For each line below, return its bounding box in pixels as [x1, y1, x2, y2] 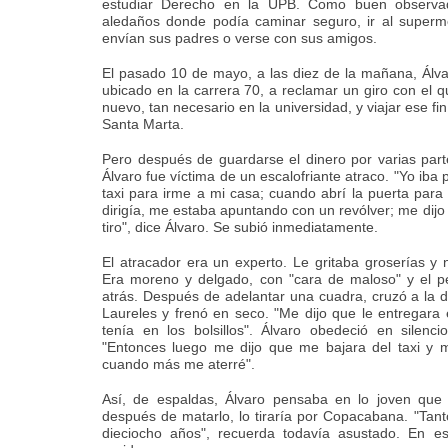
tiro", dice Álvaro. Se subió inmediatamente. [102, 219, 378, 235]
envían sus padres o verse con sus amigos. [102, 30, 377, 46]
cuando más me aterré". [102, 356, 255, 372]
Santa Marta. [102, 116, 184, 132]
